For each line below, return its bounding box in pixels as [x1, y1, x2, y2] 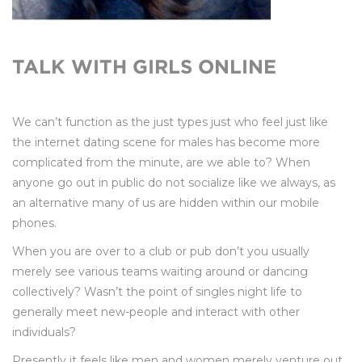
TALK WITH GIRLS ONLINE [12, 56, 276, 78]
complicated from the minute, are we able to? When [12, 155, 310, 170]
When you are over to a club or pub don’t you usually [12, 244, 309, 259]
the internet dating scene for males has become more [12, 135, 320, 149]
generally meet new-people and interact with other [12, 305, 300, 319]
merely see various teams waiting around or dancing [12, 264, 308, 279]
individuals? [12, 325, 76, 339]
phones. [12, 216, 57, 230]
